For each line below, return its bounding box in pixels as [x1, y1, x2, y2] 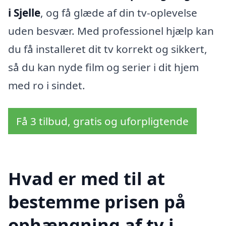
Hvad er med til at [8, 166, 165, 190]
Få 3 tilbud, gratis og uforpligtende [16, 114, 189, 129]
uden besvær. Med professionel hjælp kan [8, 23, 214, 38]
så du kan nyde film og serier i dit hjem [8, 60, 199, 74]
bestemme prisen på [8, 189, 186, 213]
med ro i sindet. [8, 78, 85, 92]
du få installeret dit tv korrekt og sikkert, [8, 41, 207, 56]
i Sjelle [8, 5, 40, 20]
